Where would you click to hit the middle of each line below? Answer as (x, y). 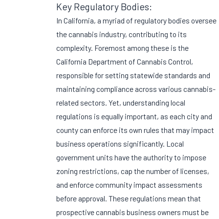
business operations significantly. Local (120, 144)
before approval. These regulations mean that (129, 198)
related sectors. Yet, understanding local (121, 103)
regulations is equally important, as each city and (134, 116)
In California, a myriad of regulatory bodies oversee (137, 21)
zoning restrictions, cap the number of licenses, (133, 171)
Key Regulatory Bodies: (104, 7)
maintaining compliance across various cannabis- (136, 89)
